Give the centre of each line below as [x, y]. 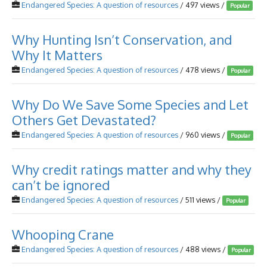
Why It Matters [57, 55]
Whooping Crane [63, 234]
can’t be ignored [61, 185]
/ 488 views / [203, 249]
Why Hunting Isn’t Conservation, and [122, 39]
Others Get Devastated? [84, 120]
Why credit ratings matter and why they [132, 169]
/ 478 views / [203, 70]
